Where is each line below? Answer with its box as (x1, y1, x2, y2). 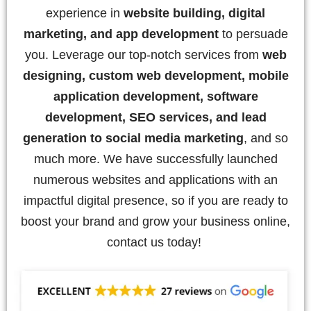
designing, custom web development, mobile (22, 68, 289, 83)
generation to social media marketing (23, 131, 244, 145)
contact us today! (106, 235, 205, 249)
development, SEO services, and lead (44, 110, 267, 124)
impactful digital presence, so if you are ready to (23, 193, 288, 208)
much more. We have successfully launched (33, 151, 278, 166)
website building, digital (124, 6, 265, 20)
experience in (46, 6, 124, 20)
